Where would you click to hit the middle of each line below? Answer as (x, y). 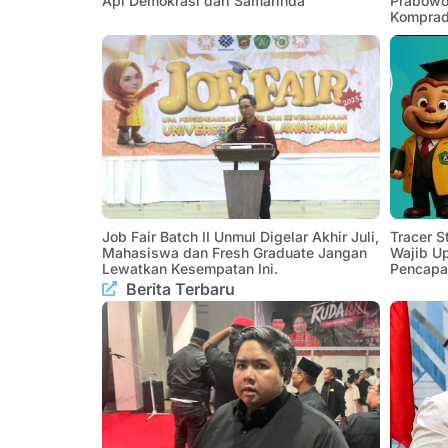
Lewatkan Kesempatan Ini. (190, 268)
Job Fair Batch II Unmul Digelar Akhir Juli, (240, 236)
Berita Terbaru (180, 288)
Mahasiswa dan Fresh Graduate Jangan (234, 252)
